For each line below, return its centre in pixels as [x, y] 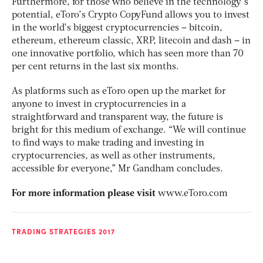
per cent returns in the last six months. [95, 67]
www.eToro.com [193, 193]
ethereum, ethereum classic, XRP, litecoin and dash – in [131, 41]
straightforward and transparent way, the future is [117, 117]
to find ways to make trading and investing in [108, 143]
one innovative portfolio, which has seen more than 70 [128, 54]
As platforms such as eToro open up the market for [119, 91]
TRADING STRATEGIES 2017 [63, 231]
